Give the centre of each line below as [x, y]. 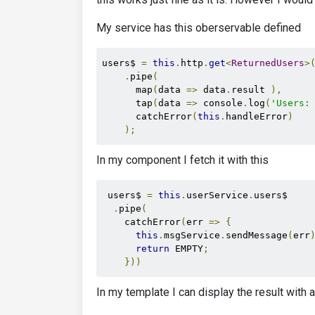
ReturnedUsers [268, 63]
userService [217, 195]
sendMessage [257, 235]
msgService [192, 235]
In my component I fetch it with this [182, 160]
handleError [257, 116]
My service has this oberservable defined [199, 28]
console [220, 103]
